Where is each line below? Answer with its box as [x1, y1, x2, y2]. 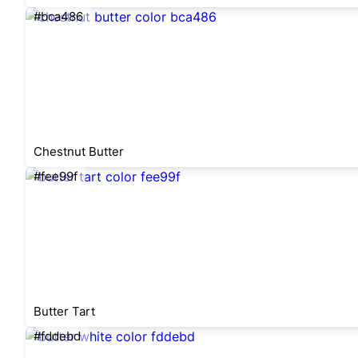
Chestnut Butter [34, 144, 124, 159]
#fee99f [34, 169, 78, 184]
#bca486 [34, 9, 83, 24]
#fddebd [34, 328, 81, 344]
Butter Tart [34, 304, 95, 319]
